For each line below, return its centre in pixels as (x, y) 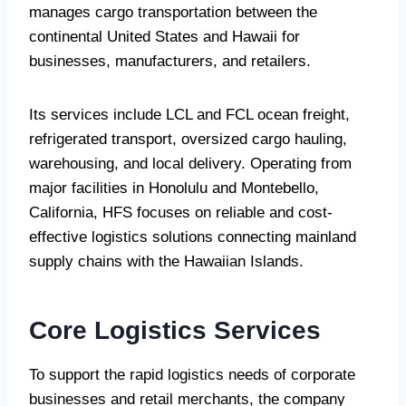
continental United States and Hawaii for (164, 37)
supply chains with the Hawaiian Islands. (166, 262)
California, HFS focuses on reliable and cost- (181, 213)
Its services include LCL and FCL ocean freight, (189, 115)
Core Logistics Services (175, 331)
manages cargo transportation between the (173, 13)
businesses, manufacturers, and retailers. (170, 62)
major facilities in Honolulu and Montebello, (174, 188)
